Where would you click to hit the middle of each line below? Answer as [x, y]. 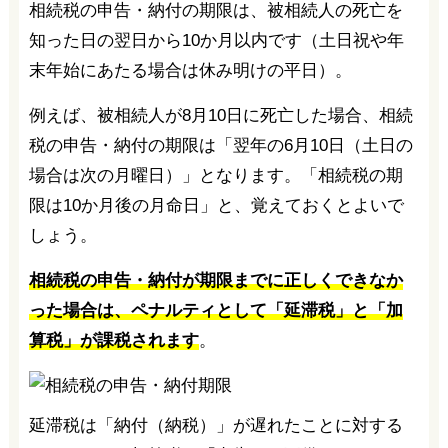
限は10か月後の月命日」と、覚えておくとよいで [216, 205]
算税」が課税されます [113, 340]
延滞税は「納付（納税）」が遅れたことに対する [215, 425]
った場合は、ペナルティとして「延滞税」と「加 [215, 310]
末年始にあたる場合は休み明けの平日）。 [190, 70]
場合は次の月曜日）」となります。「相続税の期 [215, 175]
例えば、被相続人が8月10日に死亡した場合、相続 [220, 115]
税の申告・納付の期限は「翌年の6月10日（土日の [220, 145]
